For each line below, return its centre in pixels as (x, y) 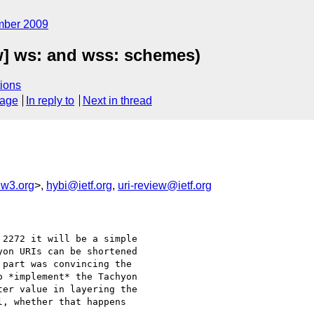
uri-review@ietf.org (165, 185)
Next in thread (117, 101)
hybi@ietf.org (79, 185)
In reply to (50, 101)
